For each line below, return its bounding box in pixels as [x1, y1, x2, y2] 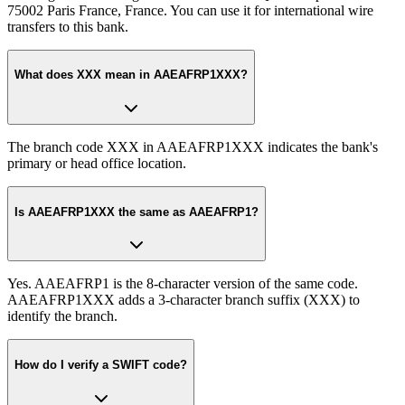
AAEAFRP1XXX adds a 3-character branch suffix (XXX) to [7, 292, 360, 308]
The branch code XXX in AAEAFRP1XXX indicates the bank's [7, 138, 378, 155]
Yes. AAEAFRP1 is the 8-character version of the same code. [7, 276, 358, 292]
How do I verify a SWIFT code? [14, 358, 187, 372]
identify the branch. [7, 308, 118, 325]
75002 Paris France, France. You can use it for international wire [7, 2, 373, 18]
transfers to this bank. [7, 18, 128, 34]
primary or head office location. [7, 155, 186, 171]
